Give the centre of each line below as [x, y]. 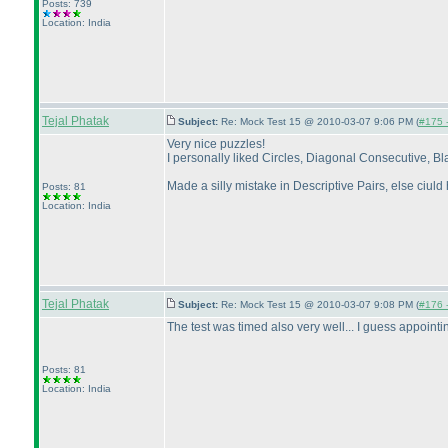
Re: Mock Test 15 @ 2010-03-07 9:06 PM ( [320, 121]
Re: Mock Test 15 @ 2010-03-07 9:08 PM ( [320, 304]
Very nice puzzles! [216, 144]
